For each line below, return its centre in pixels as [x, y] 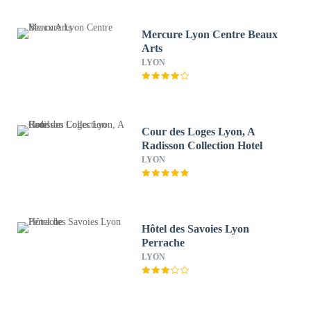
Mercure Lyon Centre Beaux [210, 34]
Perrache [163, 243]
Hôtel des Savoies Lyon [196, 229]
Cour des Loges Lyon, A [199, 132]
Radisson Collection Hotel [202, 145]
